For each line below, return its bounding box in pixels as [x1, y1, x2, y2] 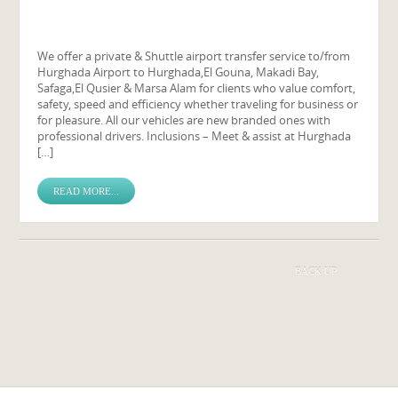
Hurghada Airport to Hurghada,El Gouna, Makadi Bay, [37, 64, 320, 80]
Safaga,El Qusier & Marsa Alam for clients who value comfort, [37, 80, 356, 96]
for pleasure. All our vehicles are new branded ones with [37, 112, 331, 128]
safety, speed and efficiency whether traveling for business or [37, 96, 359, 112]
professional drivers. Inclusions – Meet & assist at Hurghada [37, 128, 352, 144]
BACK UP [295, 266, 338, 276]
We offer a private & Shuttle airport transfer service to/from [37, 48, 351, 64]
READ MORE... [53, 186, 120, 196]
